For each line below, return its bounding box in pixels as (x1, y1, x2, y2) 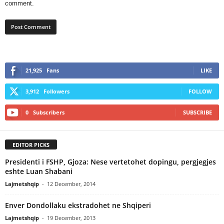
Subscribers (33, 108, 64, 116)
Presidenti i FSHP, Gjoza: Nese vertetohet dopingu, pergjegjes (5, 156, 216, 166)
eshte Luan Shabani (5, 166, 72, 176)
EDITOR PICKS (12, 140, 49, 148)
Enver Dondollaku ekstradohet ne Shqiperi (5, 200, 151, 210)
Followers (43, 87, 69, 95)
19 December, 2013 (47, 213, 95, 221)
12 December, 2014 (47, 179, 95, 187)
